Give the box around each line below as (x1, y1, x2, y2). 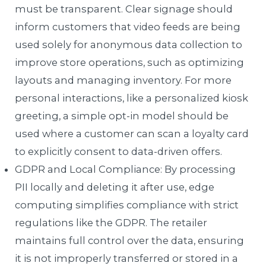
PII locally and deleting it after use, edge (15, 180, 215, 193)
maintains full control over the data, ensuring (15, 234, 245, 246)
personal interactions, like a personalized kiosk (15, 91, 249, 104)
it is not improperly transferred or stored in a (15, 252, 239, 264)
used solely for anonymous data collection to (15, 38, 243, 50)
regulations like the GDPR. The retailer (15, 216, 208, 229)
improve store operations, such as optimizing (15, 56, 245, 68)
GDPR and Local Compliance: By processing (15, 163, 236, 175)
